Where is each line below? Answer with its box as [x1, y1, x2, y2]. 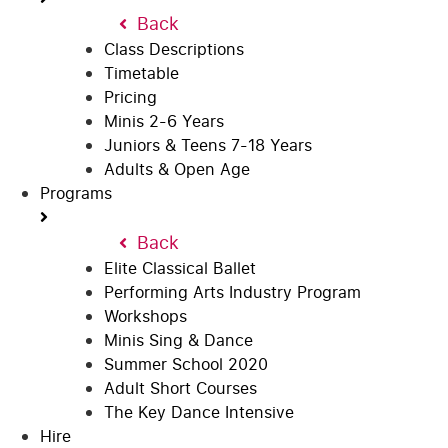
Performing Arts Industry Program [104, 280, 361, 303]
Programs [40, 181, 112, 204]
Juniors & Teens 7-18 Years [104, 133, 312, 156]
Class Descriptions [104, 37, 244, 60]
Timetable [104, 61, 179, 84]
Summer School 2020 [104, 352, 268, 375]
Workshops [104, 304, 187, 327]
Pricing [104, 85, 157, 108]
